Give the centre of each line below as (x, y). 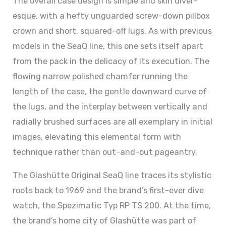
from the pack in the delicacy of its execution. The (111, 61)
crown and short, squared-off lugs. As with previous (112, 31)
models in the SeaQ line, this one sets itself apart (108, 46)
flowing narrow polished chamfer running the (100, 76)
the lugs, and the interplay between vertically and (110, 106)
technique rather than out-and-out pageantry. (105, 152)
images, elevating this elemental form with (97, 137)
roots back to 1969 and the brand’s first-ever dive (108, 191)
